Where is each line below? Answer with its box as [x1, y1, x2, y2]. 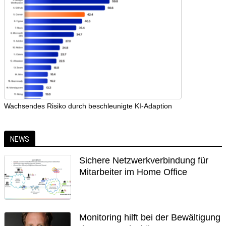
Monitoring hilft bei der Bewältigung [79, 212, 221, 223]
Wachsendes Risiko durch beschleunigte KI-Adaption [4, 102, 172, 110]
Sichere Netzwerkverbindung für [79, 155, 209, 165]
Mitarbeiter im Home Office [79, 167, 188, 177]
